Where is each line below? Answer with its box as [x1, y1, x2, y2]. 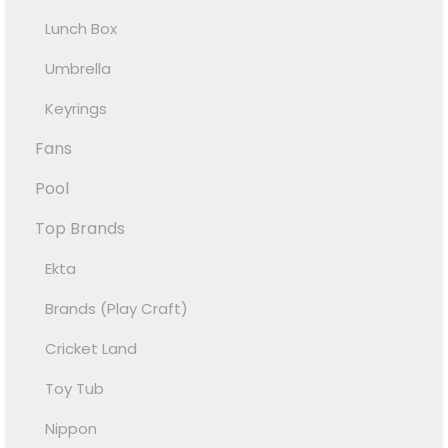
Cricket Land [45, 338, 138, 360]
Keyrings [45, 98, 108, 120]
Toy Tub [45, 378, 105, 400]
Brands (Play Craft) [45, 298, 189, 320]
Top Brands [35, 217, 126, 241]
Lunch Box [45, 18, 118, 40]
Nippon [45, 418, 98, 440]
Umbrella [45, 58, 112, 80]
